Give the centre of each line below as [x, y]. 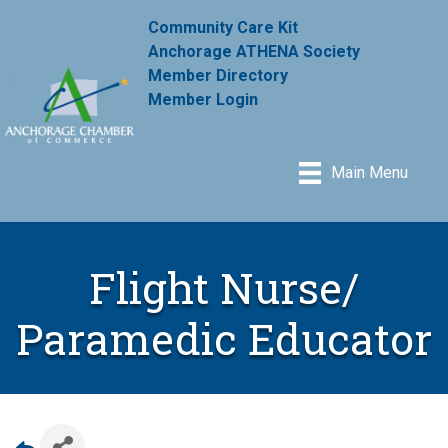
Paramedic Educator [224, 338]
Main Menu [370, 173]
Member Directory [218, 75]
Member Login [203, 99]
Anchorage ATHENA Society [254, 51]
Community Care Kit [223, 27]
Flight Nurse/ [224, 287]
